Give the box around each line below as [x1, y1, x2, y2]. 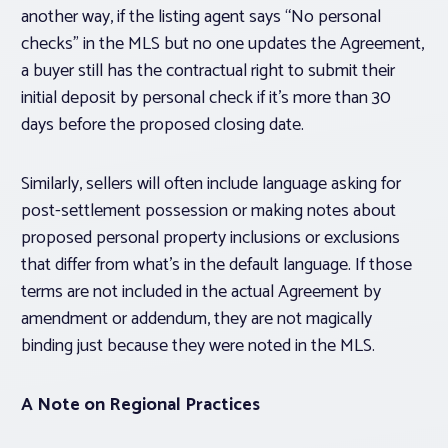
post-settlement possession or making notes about [21, 196, 396, 227]
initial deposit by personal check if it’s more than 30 [21, 83, 391, 114]
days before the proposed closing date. [21, 110, 308, 141]
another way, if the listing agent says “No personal [21, 2, 381, 33]
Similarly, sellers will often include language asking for [21, 169, 401, 200]
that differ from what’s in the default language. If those [21, 250, 412, 281]
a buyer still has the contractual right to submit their [21, 56, 395, 87]
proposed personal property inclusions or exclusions [21, 223, 400, 254]
